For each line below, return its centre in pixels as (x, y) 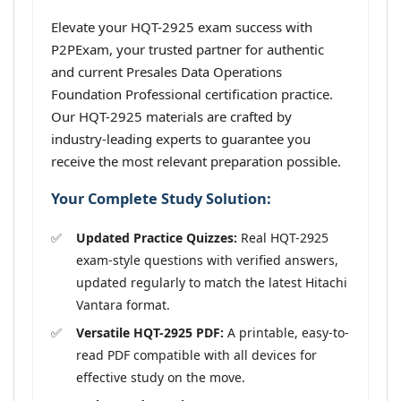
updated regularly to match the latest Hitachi (212, 282)
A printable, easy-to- (286, 332)
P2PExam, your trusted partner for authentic (188, 49)
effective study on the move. (161, 377)
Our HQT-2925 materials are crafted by (171, 116)
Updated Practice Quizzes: (157, 237)
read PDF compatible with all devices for (196, 354)
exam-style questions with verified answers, (207, 260)
